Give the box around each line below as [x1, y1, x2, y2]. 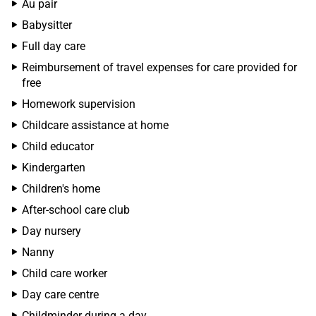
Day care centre [22, 288, 99, 301]
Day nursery [22, 224, 81, 238]
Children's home [22, 182, 100, 195]
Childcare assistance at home [22, 119, 169, 132]
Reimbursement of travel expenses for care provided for [22, 61, 297, 74]
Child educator [22, 140, 94, 153]
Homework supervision [22, 97, 135, 111]
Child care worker [22, 267, 107, 280]
